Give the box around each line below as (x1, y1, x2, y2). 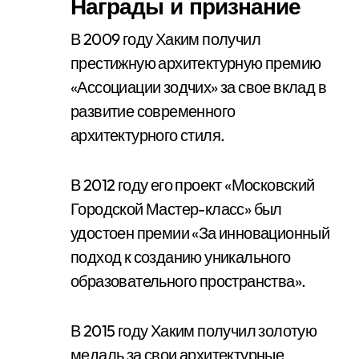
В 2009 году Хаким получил (71, 29, 260, 49)
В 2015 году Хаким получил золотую (71, 321, 317, 341)
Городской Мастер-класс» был (71, 199, 282, 219)
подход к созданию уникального (71, 247, 291, 267)
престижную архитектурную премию (71, 53, 321, 73)
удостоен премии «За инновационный (71, 223, 330, 243)
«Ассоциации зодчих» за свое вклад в (71, 77, 326, 97)
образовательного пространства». (71, 271, 306, 291)
